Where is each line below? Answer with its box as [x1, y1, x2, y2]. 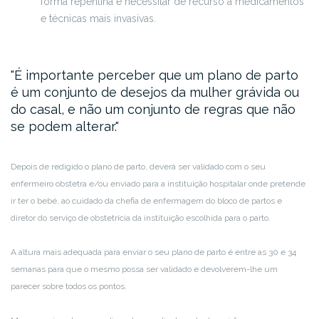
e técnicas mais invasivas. [41, 12, 156, 24]
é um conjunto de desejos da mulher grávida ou [11, 84, 299, 100]
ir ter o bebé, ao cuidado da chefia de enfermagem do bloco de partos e [11, 195, 282, 206]
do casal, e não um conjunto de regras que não [11, 101, 296, 117]
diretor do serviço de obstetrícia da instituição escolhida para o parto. [11, 212, 271, 223]
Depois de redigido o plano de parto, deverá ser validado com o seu [11, 161, 266, 172]
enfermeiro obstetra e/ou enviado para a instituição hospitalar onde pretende [11, 178, 305, 189]
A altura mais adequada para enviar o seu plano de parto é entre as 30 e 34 [11, 246, 296, 257]
